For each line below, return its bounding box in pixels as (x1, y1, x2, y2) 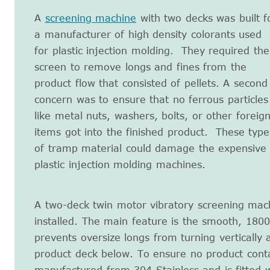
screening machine (45, 13, 137, 24)
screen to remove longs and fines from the (34, 61, 246, 73)
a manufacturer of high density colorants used (34, 29, 262, 40)
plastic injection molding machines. (34, 159, 206, 171)
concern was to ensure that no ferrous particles (34, 94, 268, 105)
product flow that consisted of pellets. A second (34, 78, 268, 89)
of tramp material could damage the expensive (34, 143, 267, 154)
